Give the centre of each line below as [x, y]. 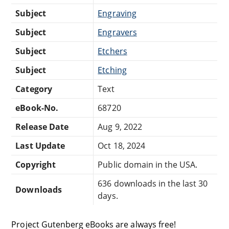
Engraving [117, 13]
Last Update [40, 145]
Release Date [42, 127]
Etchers [112, 51]
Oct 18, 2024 [121, 145]
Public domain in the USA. [148, 164]
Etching [112, 70]
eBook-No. [37, 108]
